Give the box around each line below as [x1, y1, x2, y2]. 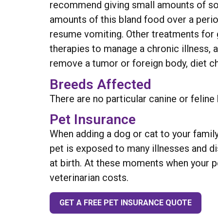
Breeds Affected [50, 76, 151, 92]
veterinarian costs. [50, 172, 128, 184]
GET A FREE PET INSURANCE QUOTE [59, 198, 192, 207]
